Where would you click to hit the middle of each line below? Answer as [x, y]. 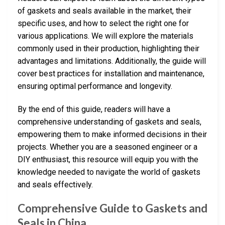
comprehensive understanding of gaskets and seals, [109, 122]
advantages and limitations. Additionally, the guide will [112, 61]
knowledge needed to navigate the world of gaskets [109, 172]
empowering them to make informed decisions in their [112, 134]
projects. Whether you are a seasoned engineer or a [107, 147]
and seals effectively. [55, 184]
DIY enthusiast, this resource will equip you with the [108, 159]
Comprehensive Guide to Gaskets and [113, 208]
